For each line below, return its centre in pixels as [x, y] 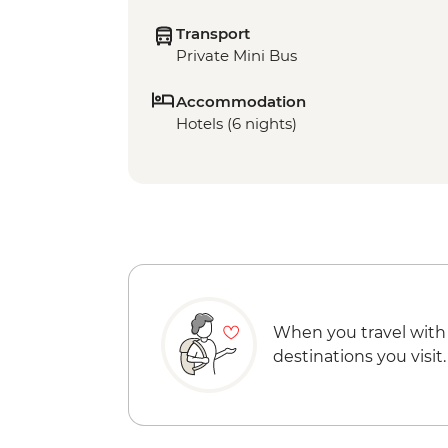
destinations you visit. [359, 357]
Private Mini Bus [236, 56]
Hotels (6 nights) [236, 124]
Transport [213, 34]
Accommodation [241, 102]
